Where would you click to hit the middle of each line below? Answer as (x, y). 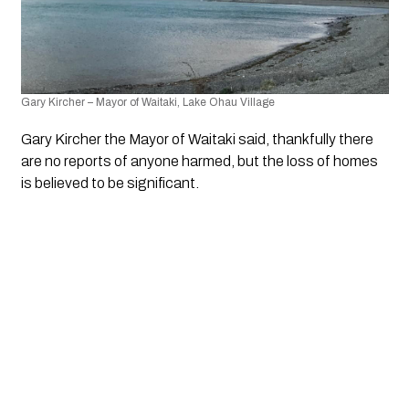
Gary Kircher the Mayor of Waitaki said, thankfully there (197, 140)
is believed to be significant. (110, 184)
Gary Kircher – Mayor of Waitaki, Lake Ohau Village (147, 103)
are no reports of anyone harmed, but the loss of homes (199, 162)
